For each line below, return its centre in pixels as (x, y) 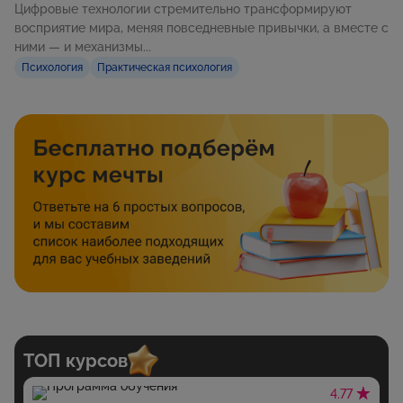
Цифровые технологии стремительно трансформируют (183, 9)
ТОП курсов (76, 360)
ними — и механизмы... (83, 47)
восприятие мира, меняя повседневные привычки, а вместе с (201, 28)
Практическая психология (165, 68)
